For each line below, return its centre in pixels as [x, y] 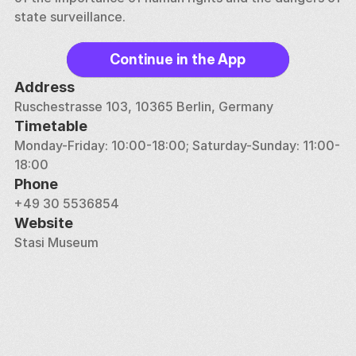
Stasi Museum [56, 242]
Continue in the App [178, 59]
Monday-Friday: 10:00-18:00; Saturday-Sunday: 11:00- [177, 145]
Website [43, 223]
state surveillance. [70, 17]
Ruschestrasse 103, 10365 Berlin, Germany [143, 106]
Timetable [50, 126]
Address [44, 87]
